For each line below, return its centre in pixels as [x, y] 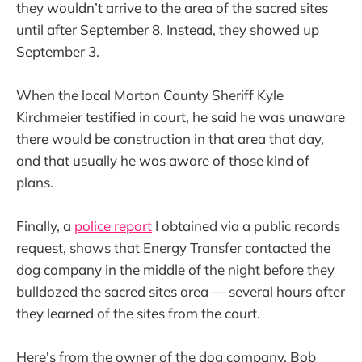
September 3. [58, 51]
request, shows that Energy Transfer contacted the [173, 248]
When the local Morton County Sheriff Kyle [150, 95]
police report [113, 226]
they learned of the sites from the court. [138, 314]
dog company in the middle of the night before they [175, 270]
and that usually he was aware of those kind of [163, 160]
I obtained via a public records [246, 226]
